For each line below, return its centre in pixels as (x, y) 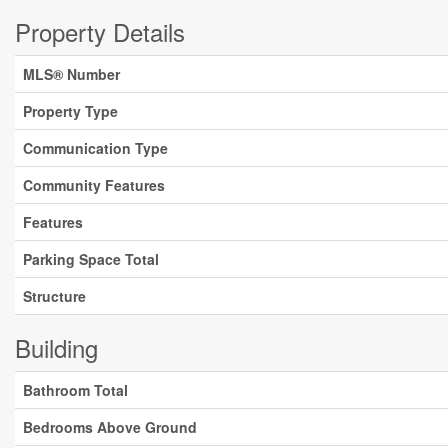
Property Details (100, 31)
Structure (54, 296)
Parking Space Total (91, 259)
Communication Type (95, 148)
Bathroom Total (75, 390)
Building (56, 347)
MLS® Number (71, 74)
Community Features (94, 185)
